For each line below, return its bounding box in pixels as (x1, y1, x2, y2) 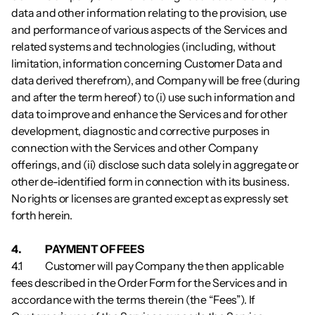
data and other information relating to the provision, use (11, 6, 287, 20)
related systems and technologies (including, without (11, 39, 276, 53)
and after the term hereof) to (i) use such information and (11, 90, 295, 104)
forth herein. (11, 208, 72, 222)
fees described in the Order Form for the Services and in (11, 276, 288, 290)
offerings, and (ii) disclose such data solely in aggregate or (11, 157, 299, 172)
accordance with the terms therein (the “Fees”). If (11, 292, 255, 307)
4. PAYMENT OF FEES (45, 242, 144, 256)
